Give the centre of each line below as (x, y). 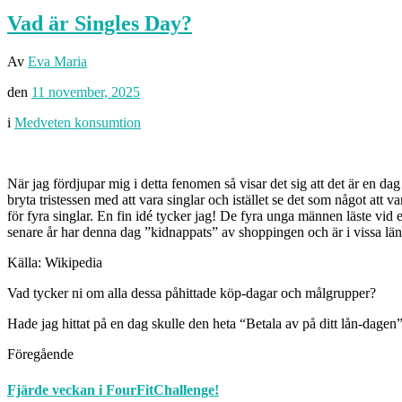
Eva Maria (57, 62)
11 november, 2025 (86, 92)
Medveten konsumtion (78, 123)
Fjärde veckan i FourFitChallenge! (113, 389)
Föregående (40, 354)
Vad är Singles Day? (100, 24)
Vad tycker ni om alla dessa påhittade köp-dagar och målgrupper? (192, 293)
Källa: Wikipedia (55, 263)
